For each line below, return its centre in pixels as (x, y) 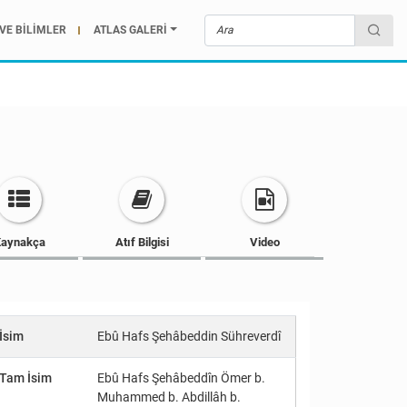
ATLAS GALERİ (131, 30)
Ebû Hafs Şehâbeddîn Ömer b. (181, 378)
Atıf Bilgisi (142, 243)
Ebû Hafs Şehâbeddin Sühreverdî (189, 337)
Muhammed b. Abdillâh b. (169, 397)
